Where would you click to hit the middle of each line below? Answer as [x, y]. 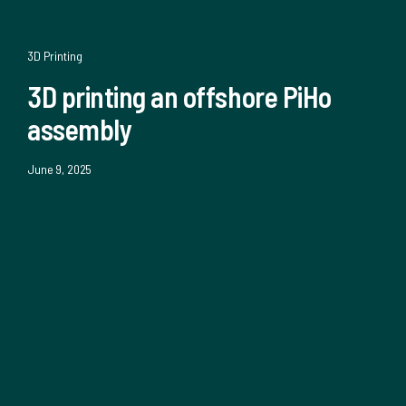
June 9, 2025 [60, 169]
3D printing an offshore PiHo [179, 96]
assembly [80, 129]
